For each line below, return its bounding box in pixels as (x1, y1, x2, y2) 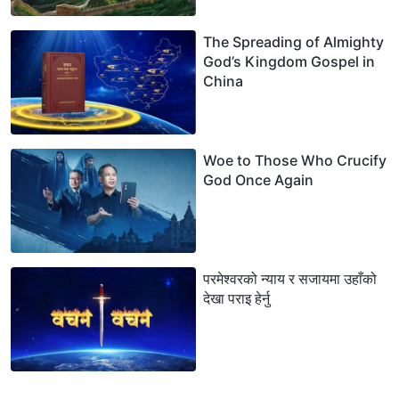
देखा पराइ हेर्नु (203, 289, 270, 308)
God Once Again (203, 171, 313, 190)
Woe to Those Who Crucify (203, 151, 387, 170)
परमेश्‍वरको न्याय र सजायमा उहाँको (203, 270, 377, 289)
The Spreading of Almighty (203, 33, 384, 52)
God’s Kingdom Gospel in (203, 53, 375, 71)
